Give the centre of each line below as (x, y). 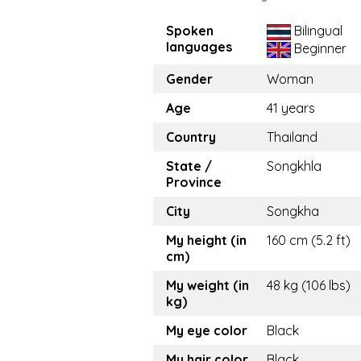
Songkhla (294, 166)
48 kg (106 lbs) (309, 286)
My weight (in (207, 286)
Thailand (292, 137)
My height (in (206, 241)
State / (189, 166)
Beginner (319, 49)
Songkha (293, 212)
